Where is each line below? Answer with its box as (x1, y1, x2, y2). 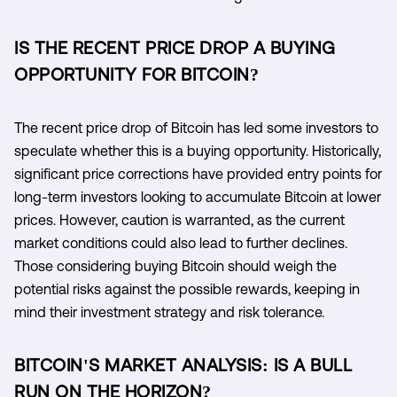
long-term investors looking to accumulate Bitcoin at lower (14, 188, 381, 205)
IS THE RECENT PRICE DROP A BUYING (14, 36, 336, 58)
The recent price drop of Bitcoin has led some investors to (14, 119, 378, 136)
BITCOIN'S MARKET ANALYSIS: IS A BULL (14, 354, 352, 375)
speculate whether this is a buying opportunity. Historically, (14, 142, 381, 159)
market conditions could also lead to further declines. (14, 234, 347, 251)
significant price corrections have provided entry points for (14, 165, 382, 182)
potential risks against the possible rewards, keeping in (14, 280, 360, 297)
